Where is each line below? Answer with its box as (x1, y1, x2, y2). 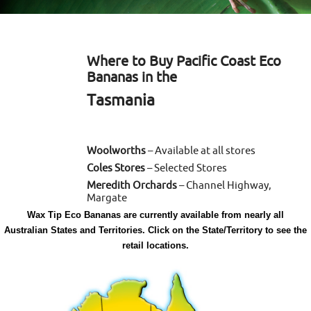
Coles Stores (87, 160, 145, 174)
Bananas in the (87, 68, 177, 85)
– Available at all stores (146, 144, 255, 157)
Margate (87, 190, 127, 203)
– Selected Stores (145, 160, 227, 174)
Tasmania (87, 90, 155, 110)
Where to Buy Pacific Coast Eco (87, 52, 281, 69)
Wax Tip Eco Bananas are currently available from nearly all (27, 210, 284, 221)
